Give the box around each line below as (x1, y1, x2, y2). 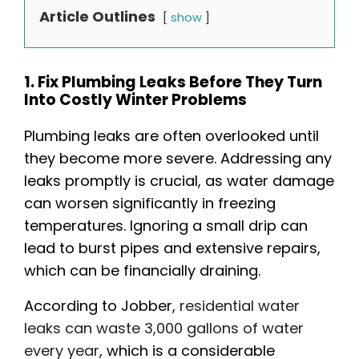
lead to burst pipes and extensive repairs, (24, 238, 321, 259)
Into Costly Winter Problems (24, 89, 247, 111)
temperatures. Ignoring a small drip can (24, 216, 308, 236)
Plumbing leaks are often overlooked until (24, 126, 319, 147)
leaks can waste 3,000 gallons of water (24, 318, 304, 339)
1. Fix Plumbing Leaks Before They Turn (24, 71, 322, 94)
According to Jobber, (24, 296, 175, 317)
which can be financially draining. (24, 260, 260, 281)
